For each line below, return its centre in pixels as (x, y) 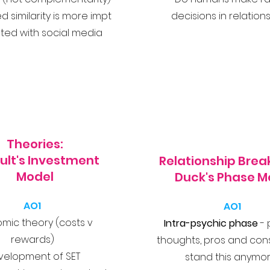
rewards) (32, 240)
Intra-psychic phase (211, 223)
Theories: (35, 144)
